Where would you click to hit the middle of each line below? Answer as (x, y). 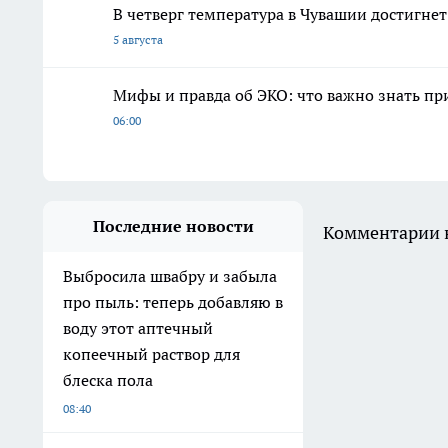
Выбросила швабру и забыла (170, 276)
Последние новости (173, 226)
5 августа (138, 40)
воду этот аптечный (138, 328)
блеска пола (108, 380)
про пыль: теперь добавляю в (173, 302)
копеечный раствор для (151, 354)
